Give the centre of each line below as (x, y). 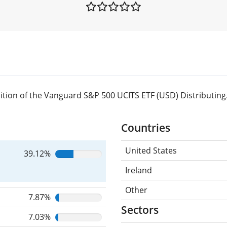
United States (151, 150)
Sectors (140, 210)
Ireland (139, 170)
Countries (146, 127)
